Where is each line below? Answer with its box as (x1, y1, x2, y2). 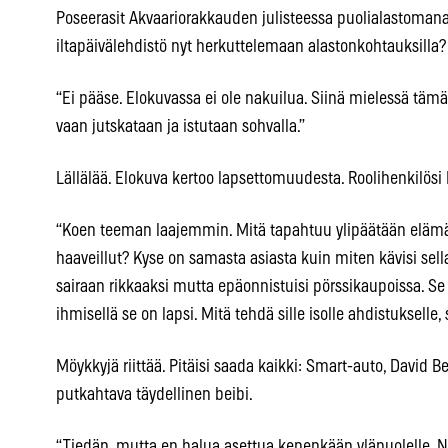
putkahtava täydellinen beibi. (56, 386, 253, 405)
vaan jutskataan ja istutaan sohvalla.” (56, 118, 305, 137)
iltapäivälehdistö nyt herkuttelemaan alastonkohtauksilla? (56, 38, 446, 57)
